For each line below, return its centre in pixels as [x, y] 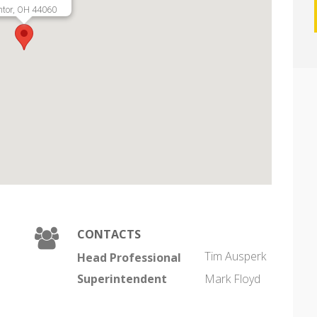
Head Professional [129, 258]
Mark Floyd [232, 279]
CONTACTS [109, 234]
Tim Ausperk [235, 256]
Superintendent [122, 279]
